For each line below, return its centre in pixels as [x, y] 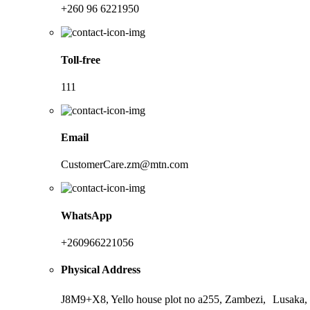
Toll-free [81, 60]
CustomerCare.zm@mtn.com [125, 165]
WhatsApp [86, 215]
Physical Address [101, 270]
